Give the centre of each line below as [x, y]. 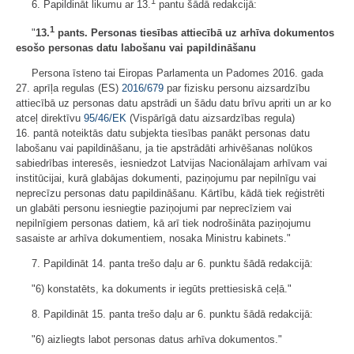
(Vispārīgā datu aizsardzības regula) [211, 119]
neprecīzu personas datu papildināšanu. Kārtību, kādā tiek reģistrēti [170, 194]
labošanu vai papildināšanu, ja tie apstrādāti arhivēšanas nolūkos [164, 149]
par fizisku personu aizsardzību [237, 88]
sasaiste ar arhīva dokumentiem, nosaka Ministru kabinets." [153, 239]
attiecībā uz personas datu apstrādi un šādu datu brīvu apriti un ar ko [173, 104]
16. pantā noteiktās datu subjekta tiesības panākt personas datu [163, 134]
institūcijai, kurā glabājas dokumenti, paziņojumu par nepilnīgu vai [166, 179]
